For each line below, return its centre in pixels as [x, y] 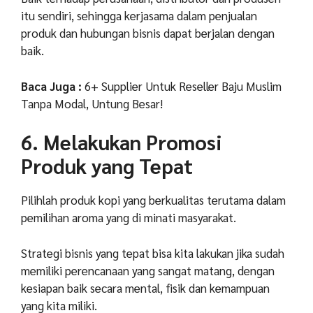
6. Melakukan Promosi [122, 142]
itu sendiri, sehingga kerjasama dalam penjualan [139, 16]
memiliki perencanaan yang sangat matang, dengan [148, 270]
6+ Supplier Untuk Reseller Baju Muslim [183, 86]
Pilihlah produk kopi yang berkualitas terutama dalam [153, 200]
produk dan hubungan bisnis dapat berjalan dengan [148, 33]
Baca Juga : [53, 86]
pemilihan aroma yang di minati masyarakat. [129, 218]
